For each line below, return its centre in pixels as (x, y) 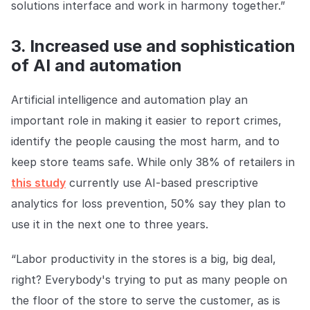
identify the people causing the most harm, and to (145, 142)
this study (38, 183)
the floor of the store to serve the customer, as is (146, 301)
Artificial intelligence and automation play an (129, 100)
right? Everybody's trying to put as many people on (149, 280)
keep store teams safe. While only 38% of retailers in (153, 162)
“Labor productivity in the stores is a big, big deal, (144, 259)
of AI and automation (97, 66)
